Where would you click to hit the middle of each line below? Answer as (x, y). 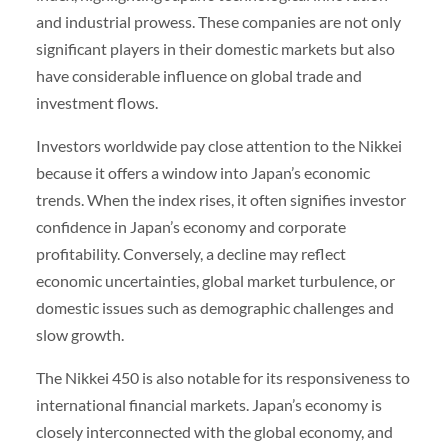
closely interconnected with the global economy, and (214, 432)
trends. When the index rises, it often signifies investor (220, 200)
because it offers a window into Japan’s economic (202, 173)
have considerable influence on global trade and (198, 76)
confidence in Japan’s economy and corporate (190, 227)
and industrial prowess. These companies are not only (218, 22)
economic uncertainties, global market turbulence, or (215, 281)
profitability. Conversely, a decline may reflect (190, 254)
